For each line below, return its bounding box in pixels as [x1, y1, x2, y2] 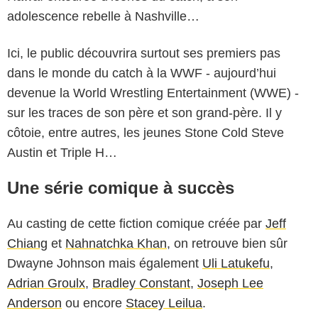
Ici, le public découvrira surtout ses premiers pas [7, 45, 280, 60]
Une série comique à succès [7, 177, 234, 197]
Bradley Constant [92, 275, 190, 290]
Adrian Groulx [7, 275, 85, 290]
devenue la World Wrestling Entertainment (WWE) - [7, 85, 299, 100]
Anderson [7, 295, 62, 310]
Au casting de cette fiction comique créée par [7, 216, 265, 231]
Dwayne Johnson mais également [7, 256, 202, 270]
